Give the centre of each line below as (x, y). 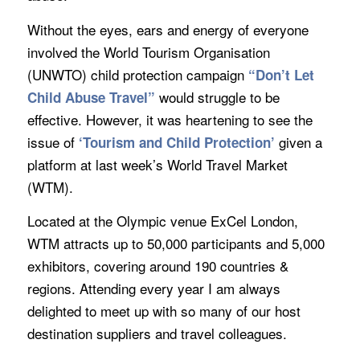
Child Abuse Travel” (91, 97)
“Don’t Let (281, 74)
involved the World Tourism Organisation (148, 51)
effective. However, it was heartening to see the (170, 119)
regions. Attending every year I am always (153, 288)
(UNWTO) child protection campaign (137, 74)
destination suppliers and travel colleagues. (157, 333)
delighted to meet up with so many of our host (164, 311)
